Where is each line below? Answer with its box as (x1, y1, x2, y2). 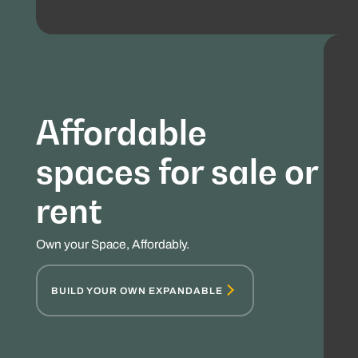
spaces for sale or (35, 151, 318, 192)
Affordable (35, 112, 207, 153)
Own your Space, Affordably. (35, 237, 189, 252)
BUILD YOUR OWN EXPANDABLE (50, 284, 223, 296)
